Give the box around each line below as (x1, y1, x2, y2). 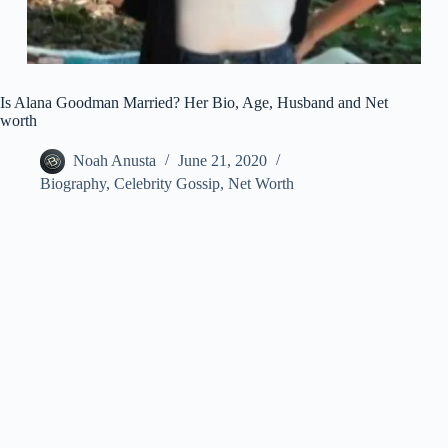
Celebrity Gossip (114, 175, 220, 193)
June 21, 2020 (178, 152, 267, 170)
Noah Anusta (73, 152, 156, 170)
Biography (40, 175, 106, 193)
